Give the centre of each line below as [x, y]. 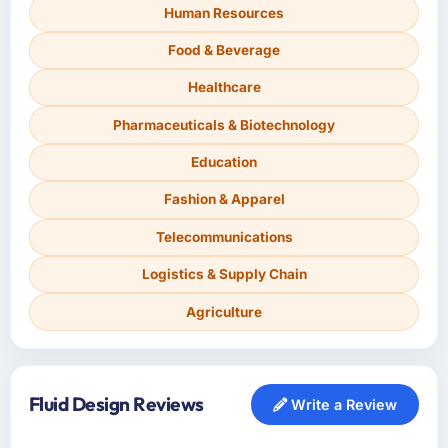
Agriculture [224, 311]
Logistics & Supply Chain [224, 274]
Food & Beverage [224, 49]
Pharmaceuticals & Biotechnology [224, 124]
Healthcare [224, 87]
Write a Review [342, 404]
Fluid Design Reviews [116, 403]
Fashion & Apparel [224, 199]
